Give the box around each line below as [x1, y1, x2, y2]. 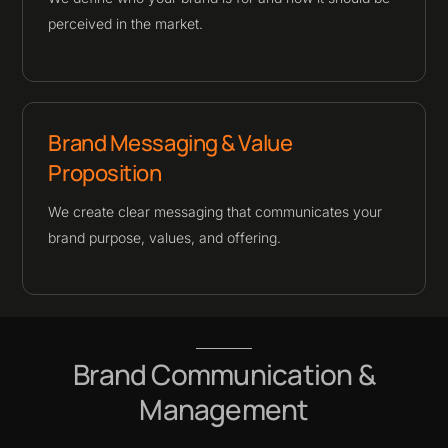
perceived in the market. [48, 15, 204, 33]
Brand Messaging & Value [48, 127, 293, 158]
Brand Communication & [73, 355, 375, 394]
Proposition [48, 157, 162, 188]
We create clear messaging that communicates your [48, 202, 383, 220]
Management [139, 390, 309, 429]
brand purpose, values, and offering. [48, 228, 282, 246]
